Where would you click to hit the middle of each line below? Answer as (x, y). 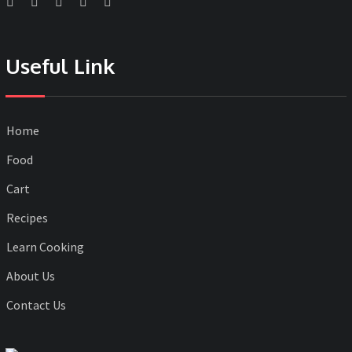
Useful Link (60, 65)
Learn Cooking (45, 246)
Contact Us (36, 304)
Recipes (27, 217)
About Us (31, 275)
